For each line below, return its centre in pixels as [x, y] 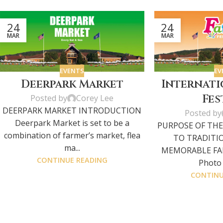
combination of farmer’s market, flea [72, 136]
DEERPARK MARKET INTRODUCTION [72, 111]
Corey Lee [95, 98]
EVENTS [72, 70]
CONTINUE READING [72, 160]
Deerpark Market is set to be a [72, 123]
